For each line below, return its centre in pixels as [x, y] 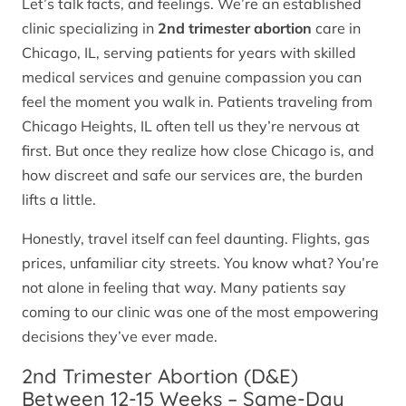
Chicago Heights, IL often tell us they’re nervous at [191, 126]
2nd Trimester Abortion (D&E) [160, 377]
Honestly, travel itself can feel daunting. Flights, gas [196, 239]
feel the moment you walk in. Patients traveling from [197, 102]
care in [336, 29]
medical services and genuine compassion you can [192, 77]
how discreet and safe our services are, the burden [192, 175]
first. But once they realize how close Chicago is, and [198, 151]
